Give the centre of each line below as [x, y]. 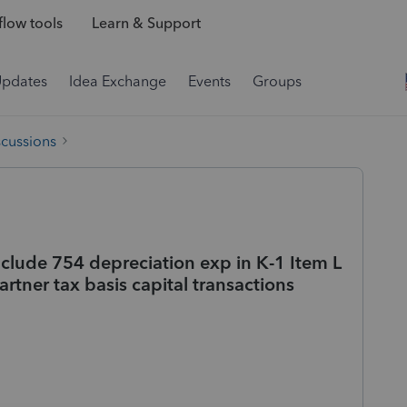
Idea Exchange [118, 81]
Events [209, 81]
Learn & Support [146, 24]
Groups [277, 81]
